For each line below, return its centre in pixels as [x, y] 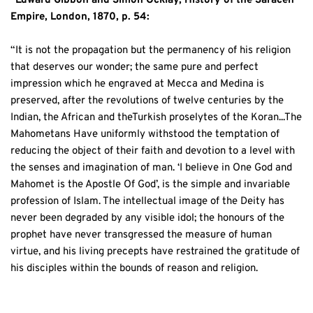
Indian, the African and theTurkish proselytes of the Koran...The [156, 117]
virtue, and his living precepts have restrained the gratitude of [155, 252]
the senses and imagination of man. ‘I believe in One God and [151, 168]
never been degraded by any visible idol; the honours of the [147, 218]
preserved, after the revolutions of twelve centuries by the [147, 101]
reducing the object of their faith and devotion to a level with [153, 151]
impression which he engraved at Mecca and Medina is [137, 84]
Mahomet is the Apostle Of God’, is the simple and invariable [150, 184]
